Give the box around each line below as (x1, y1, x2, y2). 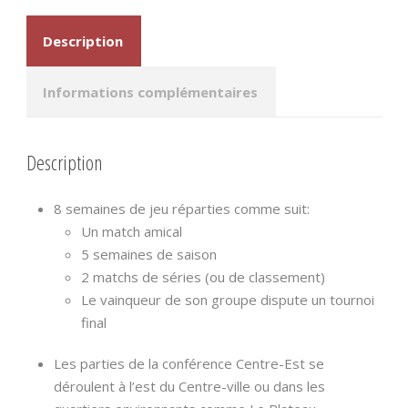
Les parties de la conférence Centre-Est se (54, 354, 324, 373)
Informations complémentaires (43, 82, 258, 101)
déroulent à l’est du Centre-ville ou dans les (54, 377, 325, 396)
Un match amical (81, 222, 182, 241)
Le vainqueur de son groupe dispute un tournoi (81, 291, 374, 310)
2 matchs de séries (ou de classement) (81, 268, 325, 287)
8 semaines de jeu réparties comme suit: (54, 199, 310, 219)
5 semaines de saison (81, 245, 217, 264)
